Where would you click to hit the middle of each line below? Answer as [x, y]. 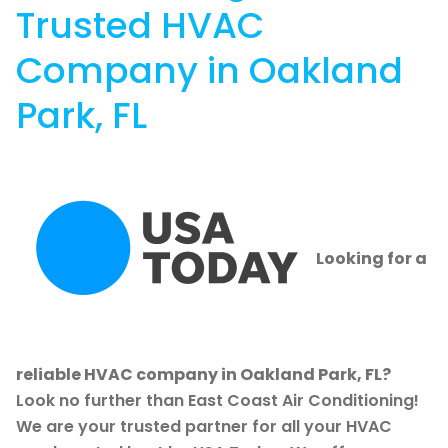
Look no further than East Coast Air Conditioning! [217, 400]
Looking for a [371, 259]
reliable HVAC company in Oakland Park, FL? [203, 374]
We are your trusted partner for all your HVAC [204, 426]
